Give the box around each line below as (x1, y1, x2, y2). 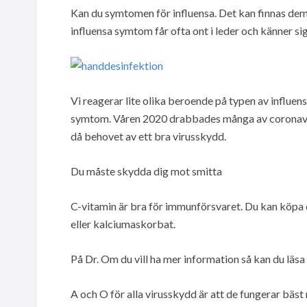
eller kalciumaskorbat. (71, 217, 175, 230)
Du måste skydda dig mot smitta (71, 164, 222, 177)
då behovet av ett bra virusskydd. (71, 129, 226, 143)
